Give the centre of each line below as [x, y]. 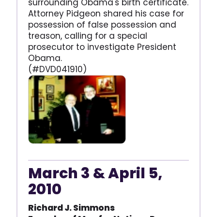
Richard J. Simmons [71, 208]
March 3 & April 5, [95, 173]
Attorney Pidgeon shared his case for [106, 13]
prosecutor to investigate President [102, 47]
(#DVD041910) [57, 69]
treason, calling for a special [87, 36]
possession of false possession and [102, 24]
